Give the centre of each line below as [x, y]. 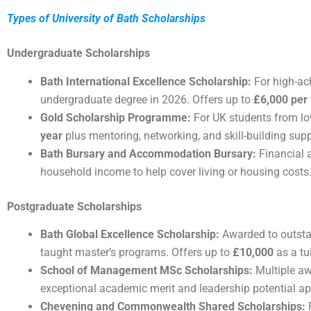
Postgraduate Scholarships [74, 206]
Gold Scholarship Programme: [116, 117]
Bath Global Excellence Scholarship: [130, 235]
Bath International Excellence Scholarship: [146, 81]
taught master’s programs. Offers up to [136, 253]
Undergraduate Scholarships [78, 53]
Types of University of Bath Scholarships [106, 18]
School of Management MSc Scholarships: [146, 271]
